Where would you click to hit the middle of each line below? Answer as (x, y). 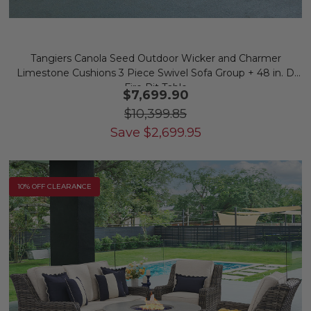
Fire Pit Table (155, 87)
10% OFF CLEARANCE (54, 186)
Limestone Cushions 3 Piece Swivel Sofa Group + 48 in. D (155, 73)
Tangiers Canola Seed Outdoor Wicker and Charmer (155, 58)
